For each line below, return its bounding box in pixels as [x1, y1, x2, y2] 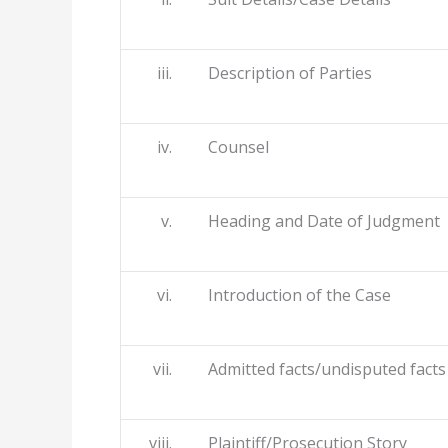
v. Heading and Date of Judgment [137, 210, 440, 233]
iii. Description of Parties [137, 62, 372, 85]
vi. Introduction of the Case [137, 284, 391, 307]
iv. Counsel [137, 136, 269, 159]
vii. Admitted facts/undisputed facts [137, 358, 446, 381]
